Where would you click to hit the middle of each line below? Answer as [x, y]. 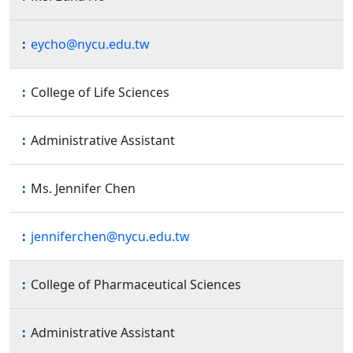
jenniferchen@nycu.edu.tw [110, 236]
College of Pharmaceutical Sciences [136, 284]
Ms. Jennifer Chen [83, 188]
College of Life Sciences [100, 92]
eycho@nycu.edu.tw [90, 44]
